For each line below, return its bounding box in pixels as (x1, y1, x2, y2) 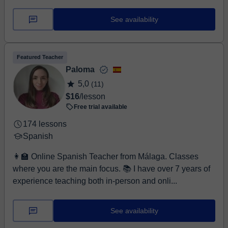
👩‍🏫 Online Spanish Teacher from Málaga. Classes (13, 152, 198, 161)
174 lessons (23, 120, 67, 128)
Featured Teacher (17, 54, 63, 60)
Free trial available (74, 103, 127, 110)
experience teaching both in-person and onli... (13, 177, 177, 185)
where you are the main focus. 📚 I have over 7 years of (13, 164, 123, 173)
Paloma (66, 65, 95, 74)
